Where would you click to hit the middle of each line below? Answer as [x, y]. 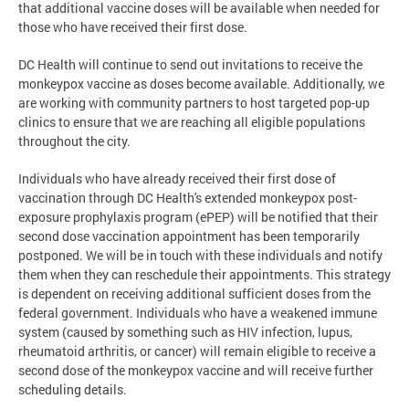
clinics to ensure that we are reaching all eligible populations [192, 122]
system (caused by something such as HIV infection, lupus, [185, 332]
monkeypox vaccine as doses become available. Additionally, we [201, 84]
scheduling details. [73, 390]
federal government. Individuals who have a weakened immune [198, 313]
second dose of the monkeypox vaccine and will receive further [196, 371]
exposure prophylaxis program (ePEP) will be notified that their [198, 217]
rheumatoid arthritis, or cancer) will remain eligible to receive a [197, 351]
